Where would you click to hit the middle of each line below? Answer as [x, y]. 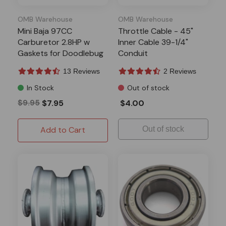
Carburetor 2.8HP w [54, 42]
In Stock [40, 88]
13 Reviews [81, 71]
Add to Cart [63, 130]
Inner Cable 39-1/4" [153, 42]
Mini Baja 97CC [45, 31]
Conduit [133, 53]
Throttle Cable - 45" [156, 31]
